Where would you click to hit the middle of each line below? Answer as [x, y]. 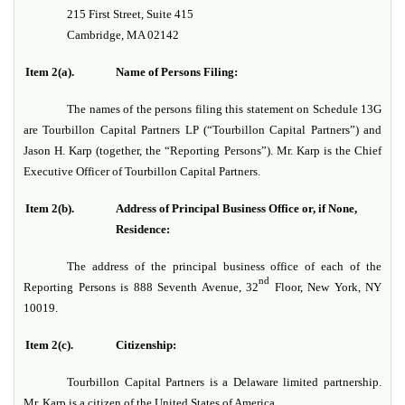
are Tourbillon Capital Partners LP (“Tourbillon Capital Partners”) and [202, 130]
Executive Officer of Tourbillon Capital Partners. [142, 172]
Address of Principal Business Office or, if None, [236, 209]
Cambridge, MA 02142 [123, 35]
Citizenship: [146, 345]
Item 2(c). [49, 345]
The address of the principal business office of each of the [224, 267]
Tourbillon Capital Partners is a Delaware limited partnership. [224, 382]
